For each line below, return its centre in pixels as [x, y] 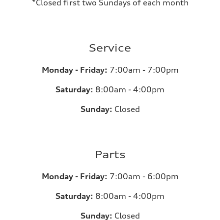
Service [110, 48]
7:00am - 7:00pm [143, 70]
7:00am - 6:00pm [143, 176]
